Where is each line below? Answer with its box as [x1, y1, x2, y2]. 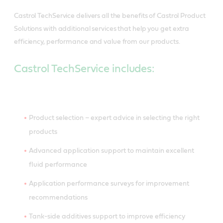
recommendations [29, 194, 88, 201]
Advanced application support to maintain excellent [29, 147, 194, 154]
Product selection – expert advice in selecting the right [29, 114, 200, 121]
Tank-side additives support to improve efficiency [29, 213, 185, 220]
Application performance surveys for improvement [29, 180, 189, 187]
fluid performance [29, 161, 87, 168]
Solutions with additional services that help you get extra [14, 25, 190, 32]
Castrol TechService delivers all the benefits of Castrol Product [14, 12, 206, 19]
